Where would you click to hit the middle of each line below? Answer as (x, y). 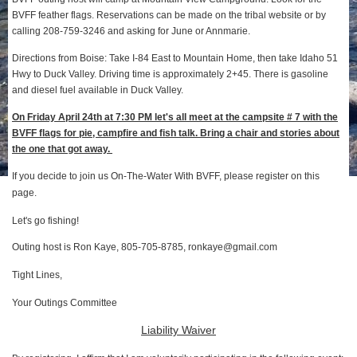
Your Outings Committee (65, 303)
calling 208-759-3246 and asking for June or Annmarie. (132, 31)
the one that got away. (62, 149)
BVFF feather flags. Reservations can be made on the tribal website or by (169, 15)
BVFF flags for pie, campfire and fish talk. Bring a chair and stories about (176, 133)
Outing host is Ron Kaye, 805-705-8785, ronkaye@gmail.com (145, 247)
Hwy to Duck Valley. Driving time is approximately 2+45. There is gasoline (170, 74)
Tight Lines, (37, 275)
